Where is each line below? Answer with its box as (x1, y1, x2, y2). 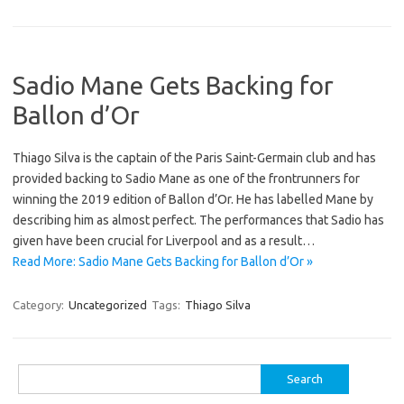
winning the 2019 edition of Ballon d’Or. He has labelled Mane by (13, 191, 373, 207)
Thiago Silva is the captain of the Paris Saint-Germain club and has (13, 150, 376, 165)
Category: (13, 298, 67, 311)
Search (17, 367, 53, 381)
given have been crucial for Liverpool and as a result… (13, 233, 315, 248)
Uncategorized (69, 298, 147, 311)
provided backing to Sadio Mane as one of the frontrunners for (13, 170, 360, 186)
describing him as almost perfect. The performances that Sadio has (13, 212, 384, 227)
